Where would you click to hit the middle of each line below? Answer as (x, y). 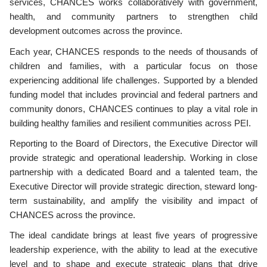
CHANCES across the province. (72, 215)
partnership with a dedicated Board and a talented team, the (133, 172)
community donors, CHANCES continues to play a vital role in (133, 109)
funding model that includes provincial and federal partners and (133, 94)
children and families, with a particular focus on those (133, 66)
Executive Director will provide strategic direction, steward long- (133, 186)
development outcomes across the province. (96, 31)
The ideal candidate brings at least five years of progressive (133, 236)
